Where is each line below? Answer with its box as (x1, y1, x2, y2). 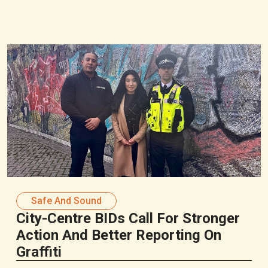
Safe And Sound (31, 194, 102, 206)
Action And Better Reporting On (16, 226, 222, 243)
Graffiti (16, 243, 62, 260)
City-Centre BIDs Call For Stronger (16, 209, 240, 227)
